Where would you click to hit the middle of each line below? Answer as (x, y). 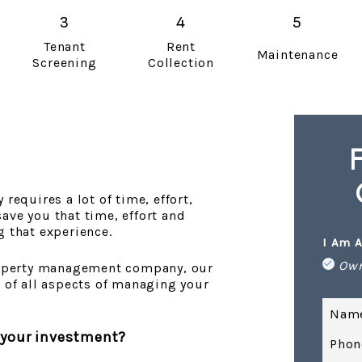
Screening (65, 63)
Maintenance (297, 55)
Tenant (65, 46)
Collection (181, 63)
